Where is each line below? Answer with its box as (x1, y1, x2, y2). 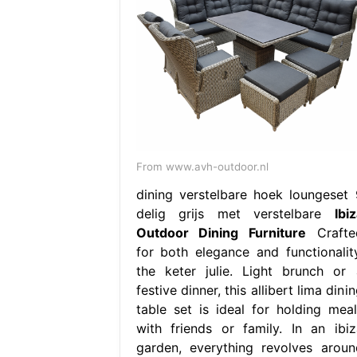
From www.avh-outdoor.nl (135, 159, 269, 173)
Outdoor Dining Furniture (135, 224, 306, 241)
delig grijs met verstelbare (135, 205, 335, 222)
